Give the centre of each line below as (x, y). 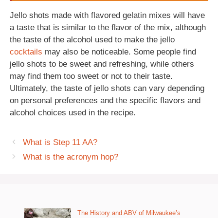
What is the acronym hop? (71, 157)
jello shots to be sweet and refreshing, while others (102, 64)
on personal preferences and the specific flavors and (105, 100)
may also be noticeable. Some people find (119, 52)
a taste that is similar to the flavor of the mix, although (108, 27)
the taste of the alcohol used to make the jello (92, 40)
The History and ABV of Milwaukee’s (129, 213)
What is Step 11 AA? (60, 142)
